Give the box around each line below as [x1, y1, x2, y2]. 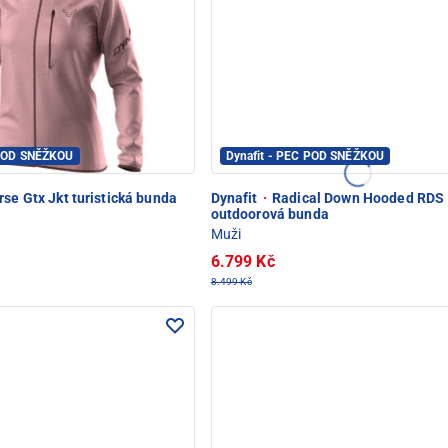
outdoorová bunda [210, 205, 329, 222]
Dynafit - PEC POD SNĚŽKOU [225, 148, 385, 163]
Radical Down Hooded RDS [268, 189, 445, 206]
